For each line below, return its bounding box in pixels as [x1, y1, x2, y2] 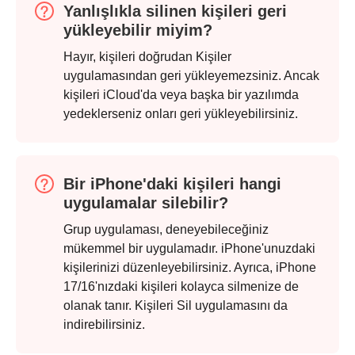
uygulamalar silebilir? [63, 193, 228, 212]
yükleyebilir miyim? [63, 21, 212, 39]
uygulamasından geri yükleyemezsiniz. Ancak [63, 68, 319, 82]
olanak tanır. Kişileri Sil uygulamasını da [63, 298, 288, 312]
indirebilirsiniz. [63, 317, 145, 331]
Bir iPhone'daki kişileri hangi [63, 174, 281, 193]
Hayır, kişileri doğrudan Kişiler [63, 49, 231, 63]
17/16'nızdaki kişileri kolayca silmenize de [63, 279, 299, 293]
